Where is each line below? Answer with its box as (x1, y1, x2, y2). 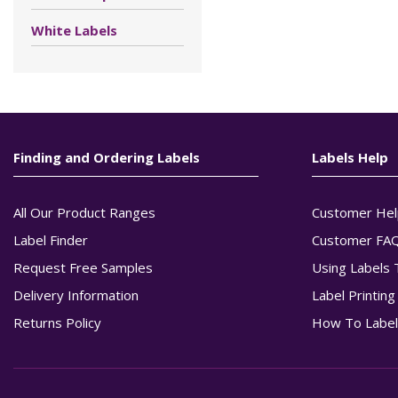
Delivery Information (13, 286, 139, 304)
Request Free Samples (13, 259, 153, 276)
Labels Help (312, 148, 389, 166)
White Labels (31, 21, 117, 39)
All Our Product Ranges (13, 203, 155, 221)
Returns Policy (13, 314, 101, 331)
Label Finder (13, 231, 88, 249)
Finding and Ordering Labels (13, 148, 200, 166)
